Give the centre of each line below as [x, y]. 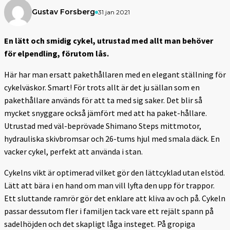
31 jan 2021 [114, 12]
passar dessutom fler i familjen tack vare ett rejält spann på [109, 211]
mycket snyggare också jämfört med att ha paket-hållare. [106, 113]
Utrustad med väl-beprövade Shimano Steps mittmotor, [103, 126]
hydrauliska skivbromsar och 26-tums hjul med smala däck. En [112, 138]
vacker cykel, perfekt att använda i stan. [74, 151]
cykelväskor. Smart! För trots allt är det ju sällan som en [102, 87]
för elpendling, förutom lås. [56, 53]
